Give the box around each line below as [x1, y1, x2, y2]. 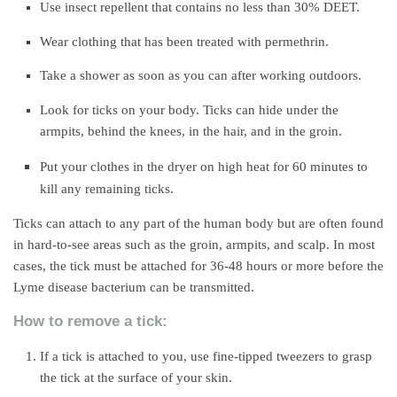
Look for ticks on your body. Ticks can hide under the [40, 102, 339, 117]
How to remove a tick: [13, 312, 167, 331]
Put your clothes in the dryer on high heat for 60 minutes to [40, 159, 368, 174]
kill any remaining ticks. [40, 181, 174, 196]
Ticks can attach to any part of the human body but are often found [13, 215, 384, 230]
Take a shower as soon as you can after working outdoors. [40, 68, 362, 83]
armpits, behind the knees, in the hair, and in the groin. [40, 123, 342, 138]
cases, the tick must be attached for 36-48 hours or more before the [13, 258, 384, 273]
